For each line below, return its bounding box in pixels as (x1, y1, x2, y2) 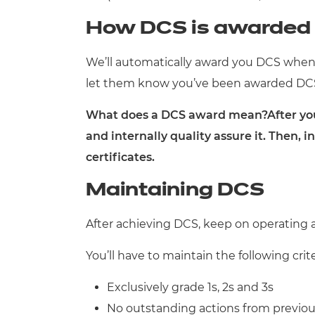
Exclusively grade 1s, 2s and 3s (107, 281, 274, 294)
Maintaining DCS (86, 182, 264, 200)
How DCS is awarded (86, 20, 311, 38)
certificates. (86, 150, 155, 164)
